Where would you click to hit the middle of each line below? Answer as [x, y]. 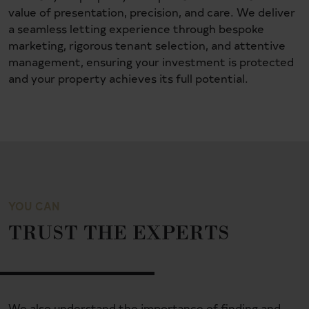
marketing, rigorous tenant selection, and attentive [147, 45]
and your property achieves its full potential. [128, 78]
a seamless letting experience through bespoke [136, 29]
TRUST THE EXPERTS [119, 232]
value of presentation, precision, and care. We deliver [152, 12]
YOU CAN [34, 206]
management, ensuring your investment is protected [151, 62]
